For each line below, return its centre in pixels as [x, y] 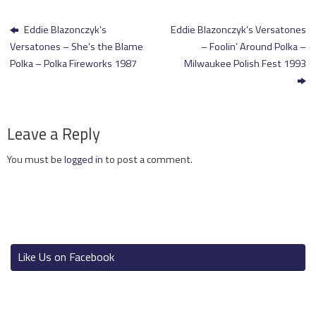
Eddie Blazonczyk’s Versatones [238, 30]
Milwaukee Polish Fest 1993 [245, 64]
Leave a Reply [54, 134]
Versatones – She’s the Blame [77, 47]
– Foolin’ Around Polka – [253, 47]
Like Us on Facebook [66, 257]
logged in [84, 160]
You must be [36, 160]
